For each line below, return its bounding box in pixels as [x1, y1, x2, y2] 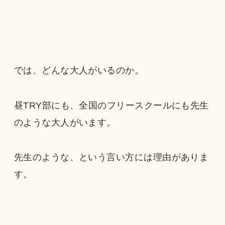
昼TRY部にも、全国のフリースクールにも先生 [14, 100, 209, 110]
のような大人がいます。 [14, 117, 116, 128]
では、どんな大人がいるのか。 [14, 65, 144, 75]
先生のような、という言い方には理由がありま [14, 152, 209, 163]
